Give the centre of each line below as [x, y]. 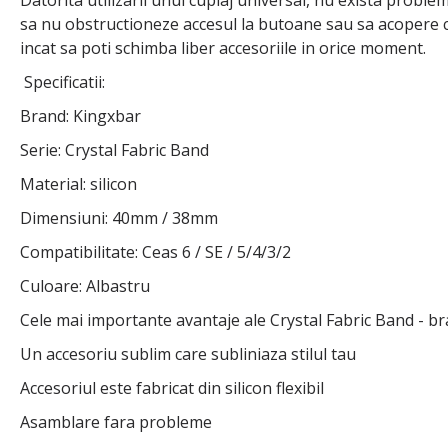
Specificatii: [64, 82]
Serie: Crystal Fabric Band [114, 150]
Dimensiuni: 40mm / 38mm [119, 218]
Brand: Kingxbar [80, 116]
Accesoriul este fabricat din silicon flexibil [172, 388]
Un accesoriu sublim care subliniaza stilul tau [188, 354]
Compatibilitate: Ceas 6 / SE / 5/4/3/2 [155, 252]
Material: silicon [78, 184]
